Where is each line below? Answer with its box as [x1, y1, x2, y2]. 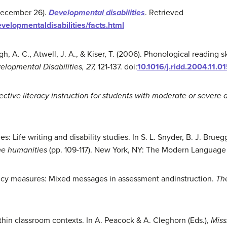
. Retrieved [145, 8, 183, 18]
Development [49, 8, 97, 18]
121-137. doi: [96, 62, 137, 72]
